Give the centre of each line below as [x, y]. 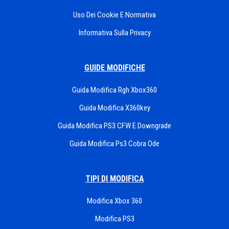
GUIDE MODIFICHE [114, 68]
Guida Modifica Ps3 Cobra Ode [114, 144]
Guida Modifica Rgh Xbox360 [114, 90]
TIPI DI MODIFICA [114, 179]
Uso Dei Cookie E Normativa [114, 15]
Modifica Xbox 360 [114, 201]
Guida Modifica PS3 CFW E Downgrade [114, 126]
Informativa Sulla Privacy [114, 33]
